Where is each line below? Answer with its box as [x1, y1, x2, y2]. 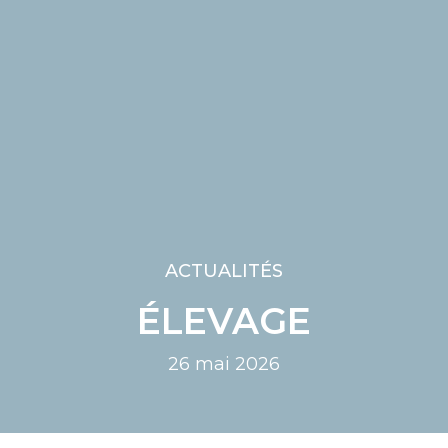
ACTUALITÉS [165, 260, 283, 283]
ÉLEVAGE [137, 299, 311, 344]
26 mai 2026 [168, 353, 280, 376]
